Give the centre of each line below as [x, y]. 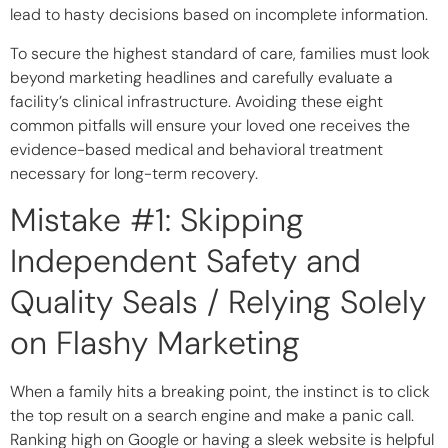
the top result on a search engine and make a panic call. [212, 416]
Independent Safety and [185, 261]
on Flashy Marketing [155, 343]
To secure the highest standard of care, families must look [220, 53]
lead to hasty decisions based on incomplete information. [219, 15]
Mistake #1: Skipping [157, 220]
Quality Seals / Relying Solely [218, 302]
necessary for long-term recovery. [134, 173]
